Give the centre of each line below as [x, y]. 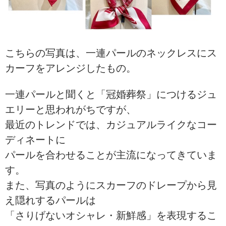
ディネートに [35, 140]
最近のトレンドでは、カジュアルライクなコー [111, 125]
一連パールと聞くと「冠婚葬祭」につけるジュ [111, 94]
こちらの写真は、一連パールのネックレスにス [111, 53]
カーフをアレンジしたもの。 [71, 68]
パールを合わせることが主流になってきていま [111, 155]
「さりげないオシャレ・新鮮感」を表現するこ [111, 215]
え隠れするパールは [50, 200]
